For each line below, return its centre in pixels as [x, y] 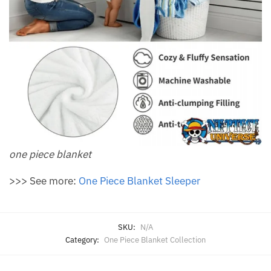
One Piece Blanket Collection [155, 240]
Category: [83, 240]
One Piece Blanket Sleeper [139, 181]
